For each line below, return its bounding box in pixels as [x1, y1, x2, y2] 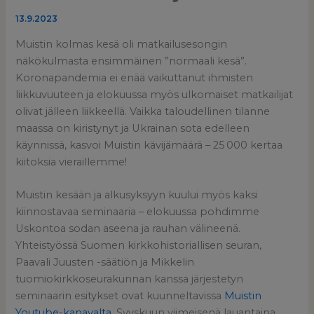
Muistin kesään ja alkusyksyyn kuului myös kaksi [15, 188, 259, 201]
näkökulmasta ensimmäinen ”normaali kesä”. [15, 54, 247, 67]
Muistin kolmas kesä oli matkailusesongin [15, 37, 228, 50]
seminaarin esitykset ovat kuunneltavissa [15, 289, 225, 302]
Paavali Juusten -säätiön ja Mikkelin [15, 255, 195, 268]
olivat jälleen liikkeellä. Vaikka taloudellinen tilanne [15, 104, 271, 118]
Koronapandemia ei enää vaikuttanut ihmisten [15, 71, 254, 84]
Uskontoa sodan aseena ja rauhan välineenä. [15, 221, 241, 235]
